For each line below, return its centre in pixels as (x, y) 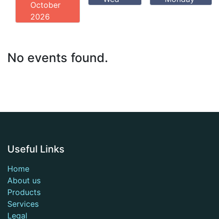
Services (23, 204)
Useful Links (36, 149)
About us (24, 180)
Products (24, 192)
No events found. (58, 58)
